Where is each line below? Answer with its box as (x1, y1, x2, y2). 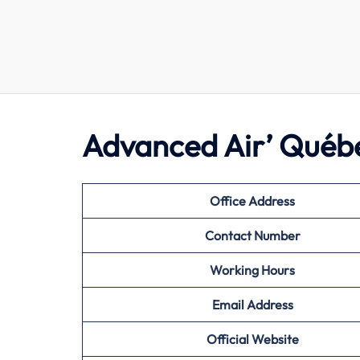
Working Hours (210, 262, 295, 278)
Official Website (206, 331, 299, 347)
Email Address (211, 297, 293, 313)
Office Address (210, 193, 295, 209)
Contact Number (204, 227, 301, 243)
